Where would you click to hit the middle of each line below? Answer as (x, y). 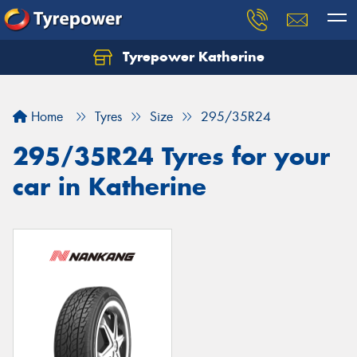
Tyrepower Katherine (191, 57)
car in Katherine (110, 186)
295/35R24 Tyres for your (171, 156)
